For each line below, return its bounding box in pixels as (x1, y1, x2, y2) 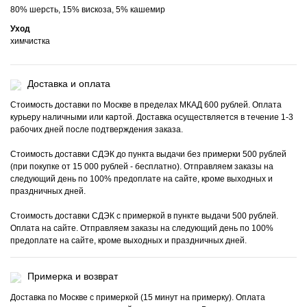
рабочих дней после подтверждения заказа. (10, 125, 183, 135)
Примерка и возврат (27, 271, 118, 282)
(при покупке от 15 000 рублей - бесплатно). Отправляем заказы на (10, 162, 273, 172)
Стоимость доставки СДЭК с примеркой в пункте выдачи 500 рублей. (10, 211, 278, 221)
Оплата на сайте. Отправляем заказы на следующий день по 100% (10, 223, 273, 234)
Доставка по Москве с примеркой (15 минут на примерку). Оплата (10, 293, 265, 303)
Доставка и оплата (27, 78, 110, 90)
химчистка (10, 36, 50, 47)
